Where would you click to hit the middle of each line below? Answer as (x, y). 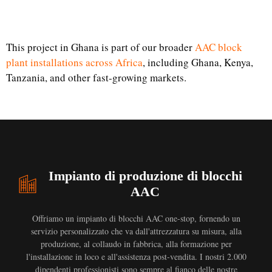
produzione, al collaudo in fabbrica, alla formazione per (136, 243)
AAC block (219, 47)
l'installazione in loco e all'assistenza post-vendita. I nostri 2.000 (136, 256)
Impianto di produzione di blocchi (145, 175)
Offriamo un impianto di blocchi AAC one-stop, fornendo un (136, 218)
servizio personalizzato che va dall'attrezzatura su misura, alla (136, 231)
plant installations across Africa (74, 62)
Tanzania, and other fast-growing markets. (96, 77)
